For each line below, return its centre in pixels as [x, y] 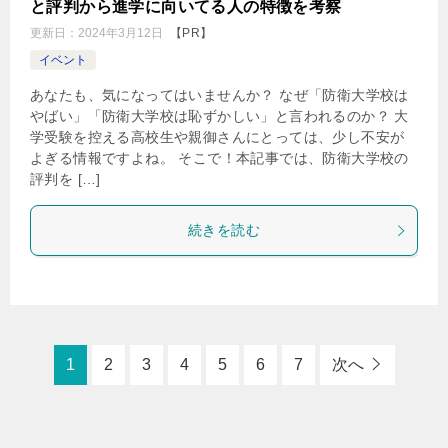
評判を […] [65, 179]
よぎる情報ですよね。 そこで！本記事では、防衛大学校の [219, 158]
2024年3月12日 [120, 33]
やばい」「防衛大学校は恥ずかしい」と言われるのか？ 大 [219, 116]
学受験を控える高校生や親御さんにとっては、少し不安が [217, 137]
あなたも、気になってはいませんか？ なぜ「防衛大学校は [219, 95]
